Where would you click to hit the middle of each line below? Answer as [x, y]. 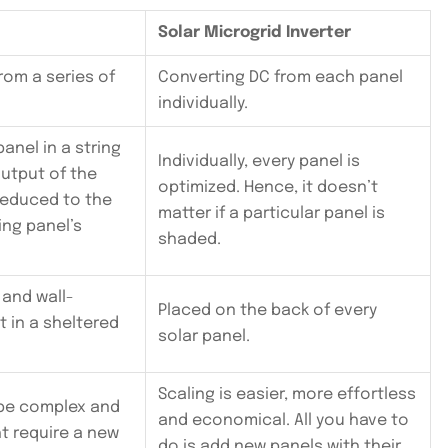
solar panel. [204, 337]
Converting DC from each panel [280, 78]
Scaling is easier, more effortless [287, 395]
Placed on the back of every [267, 311]
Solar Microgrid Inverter [254, 33]
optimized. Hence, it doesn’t [268, 188]
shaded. [189, 240]
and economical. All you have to [283, 421]
